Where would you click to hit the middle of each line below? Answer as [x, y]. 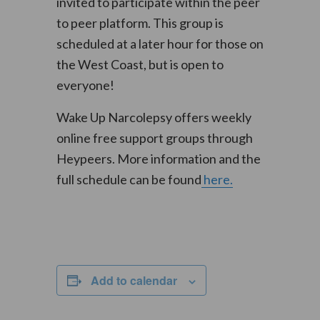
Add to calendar [134, 280]
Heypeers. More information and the [158, 159]
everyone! [85, 85]
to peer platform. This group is [140, 23]
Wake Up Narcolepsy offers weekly [154, 117]
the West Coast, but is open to [140, 64]
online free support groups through [154, 138]
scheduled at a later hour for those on [160, 44]
